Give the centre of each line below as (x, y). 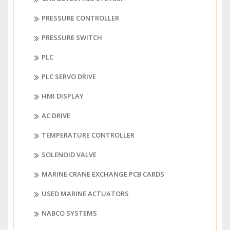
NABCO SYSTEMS (69, 213)
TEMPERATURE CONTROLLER (88, 135)
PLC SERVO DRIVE (69, 77)
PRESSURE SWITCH (72, 38)
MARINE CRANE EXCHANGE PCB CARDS (103, 174)
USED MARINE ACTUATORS (85, 194)
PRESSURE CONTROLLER (80, 18)
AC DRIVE (56, 116)
